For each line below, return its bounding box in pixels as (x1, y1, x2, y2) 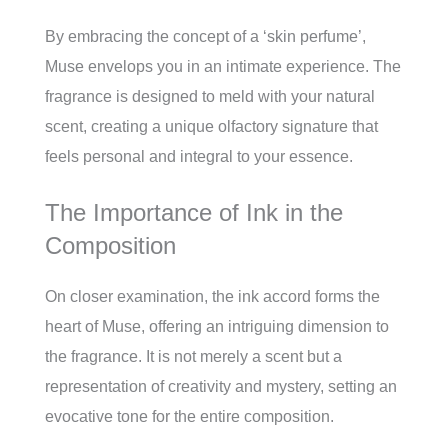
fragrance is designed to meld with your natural (45, 88, 375, 106)
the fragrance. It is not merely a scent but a (45, 348, 342, 366)
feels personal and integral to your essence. (45, 148, 353, 166)
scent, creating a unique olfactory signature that (45, 118, 378, 136)
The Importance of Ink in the (45, 199, 343, 227)
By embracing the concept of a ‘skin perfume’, (45, 28, 366, 46)
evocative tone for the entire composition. (45, 408, 334, 426)
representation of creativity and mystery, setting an (45, 378, 397, 396)
